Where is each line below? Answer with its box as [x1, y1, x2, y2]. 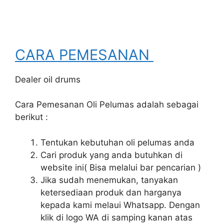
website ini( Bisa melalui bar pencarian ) [40, 162, 201, 172]
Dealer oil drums [15, 74, 80, 84]
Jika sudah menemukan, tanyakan [40, 174, 178, 185]
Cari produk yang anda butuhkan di [40, 149, 182, 160]
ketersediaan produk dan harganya [40, 187, 181, 197]
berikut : [15, 112, 48, 122]
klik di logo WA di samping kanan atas [40, 212, 192, 222]
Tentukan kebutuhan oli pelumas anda [40, 137, 194, 147]
